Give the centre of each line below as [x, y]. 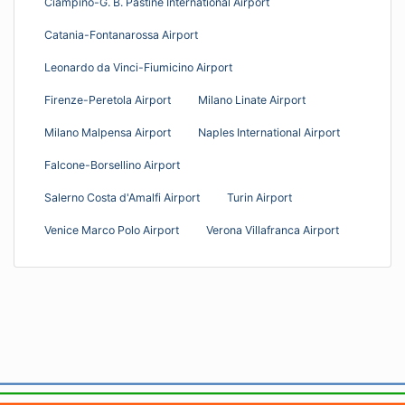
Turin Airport [259, 197]
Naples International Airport [269, 132]
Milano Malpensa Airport [108, 132]
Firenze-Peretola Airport [108, 99]
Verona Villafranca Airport [273, 230]
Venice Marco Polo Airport [112, 230]
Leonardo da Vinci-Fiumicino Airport [138, 67]
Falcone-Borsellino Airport [112, 165]
